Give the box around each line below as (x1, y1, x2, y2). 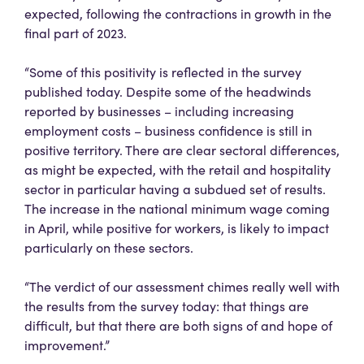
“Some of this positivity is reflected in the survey (24, 63, 301, 80)
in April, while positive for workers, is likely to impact (24, 219, 329, 236)
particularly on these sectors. (24, 238, 193, 256)
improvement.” (24, 336, 110, 353)
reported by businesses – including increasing (24, 102, 294, 119)
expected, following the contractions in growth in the (24, 4, 331, 22)
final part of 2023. (24, 24, 127, 41)
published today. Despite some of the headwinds (24, 82, 311, 100)
